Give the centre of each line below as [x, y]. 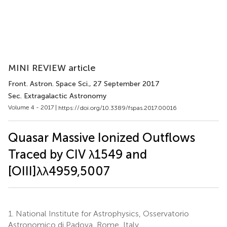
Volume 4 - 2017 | [33, 107]
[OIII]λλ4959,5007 [59, 171]
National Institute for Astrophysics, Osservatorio [101, 213]
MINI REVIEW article [52, 68]
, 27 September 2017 [124, 84]
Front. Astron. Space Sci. [49, 84]
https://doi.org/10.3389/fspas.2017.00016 [118, 108]
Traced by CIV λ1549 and [78, 154]
